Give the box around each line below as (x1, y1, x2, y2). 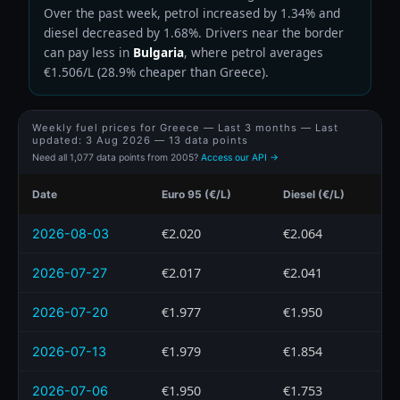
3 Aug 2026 (86, 133, 151, 146)
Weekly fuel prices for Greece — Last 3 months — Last (32, 121, 338, 134)
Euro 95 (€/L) (162, 187, 231, 201)
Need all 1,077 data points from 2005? (32, 151, 201, 163)
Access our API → (201, 151, 279, 163)
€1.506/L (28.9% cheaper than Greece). (44, 62, 269, 80)
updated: (32, 133, 86, 146)
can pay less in (44, 43, 133, 61)
